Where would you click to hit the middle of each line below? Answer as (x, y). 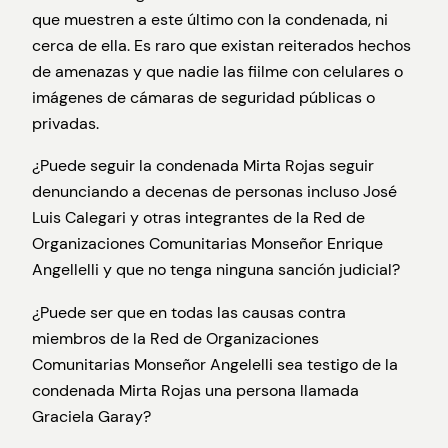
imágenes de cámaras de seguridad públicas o (203, 98)
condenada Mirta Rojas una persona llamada (195, 390)
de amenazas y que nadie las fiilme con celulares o (217, 72)
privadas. (65, 124)
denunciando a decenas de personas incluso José (214, 192)
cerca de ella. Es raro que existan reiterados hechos (221, 46)
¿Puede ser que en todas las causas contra (189, 312)
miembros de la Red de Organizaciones (175, 338)
